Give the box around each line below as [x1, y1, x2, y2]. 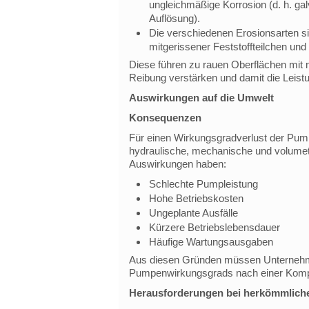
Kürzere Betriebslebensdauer [148, 221, 280, 233]
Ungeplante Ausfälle [148, 207, 238, 219]
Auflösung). [148, 12, 200, 24]
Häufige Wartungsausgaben [148, 236, 273, 248]
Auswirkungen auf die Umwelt [128, 92, 274, 103]
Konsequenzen [128, 112, 201, 123]
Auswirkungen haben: [128, 158, 226, 170]
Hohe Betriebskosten [148, 192, 243, 204]
